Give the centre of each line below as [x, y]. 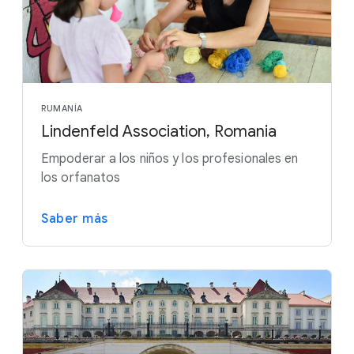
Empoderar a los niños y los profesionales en [170, 159]
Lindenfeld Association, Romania [159, 132]
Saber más [75, 219]
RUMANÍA [62, 109]
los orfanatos [81, 178]
